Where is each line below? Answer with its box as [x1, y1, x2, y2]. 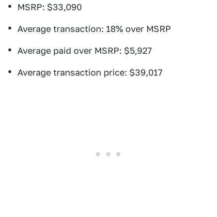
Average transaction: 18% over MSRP [17, 24, 171, 34]
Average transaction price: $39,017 [17, 67, 163, 78]
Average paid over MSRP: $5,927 [17, 46, 152, 56]
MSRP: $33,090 [17, 2, 82, 13]
